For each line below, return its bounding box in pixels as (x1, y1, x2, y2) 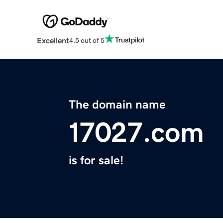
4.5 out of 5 (69, 36, 105, 44)
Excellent (36, 36, 69, 45)
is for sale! (69, 154, 123, 167)
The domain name (69, 99, 166, 111)
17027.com (69, 118, 204, 147)
